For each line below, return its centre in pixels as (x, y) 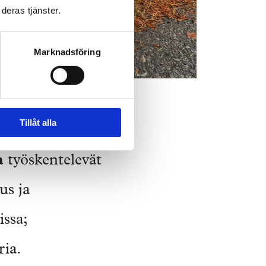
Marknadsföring (67, 52)
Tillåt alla (38, 122)
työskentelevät (53, 162)
